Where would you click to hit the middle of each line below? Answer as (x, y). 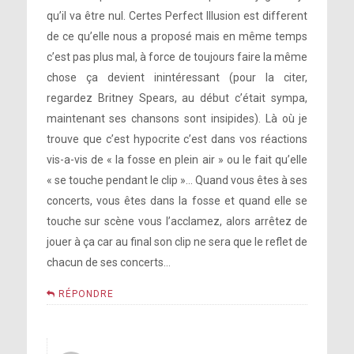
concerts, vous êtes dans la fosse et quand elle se (177, 201)
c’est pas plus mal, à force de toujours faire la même (177, 57)
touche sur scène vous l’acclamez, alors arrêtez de (177, 221)
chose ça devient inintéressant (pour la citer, (177, 77)
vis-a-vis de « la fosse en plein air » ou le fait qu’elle (177, 160)
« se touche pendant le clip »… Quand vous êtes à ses (177, 180)
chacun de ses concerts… (108, 262)
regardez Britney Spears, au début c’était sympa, (177, 98)
